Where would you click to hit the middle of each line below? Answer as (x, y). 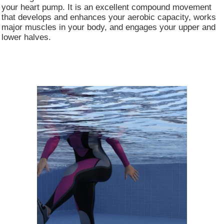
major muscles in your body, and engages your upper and (108, 27)
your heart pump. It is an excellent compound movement (106, 7)
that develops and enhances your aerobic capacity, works (109, 17)
